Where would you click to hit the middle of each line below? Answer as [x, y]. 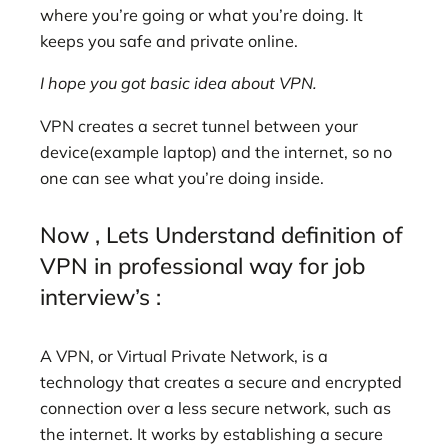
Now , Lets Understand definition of [221, 235]
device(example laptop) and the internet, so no [216, 151]
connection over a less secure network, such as [215, 407]
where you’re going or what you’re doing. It [201, 15]
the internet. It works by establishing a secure [211, 433]
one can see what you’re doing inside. [182, 177]
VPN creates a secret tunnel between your [199, 125]
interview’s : [100, 297]
